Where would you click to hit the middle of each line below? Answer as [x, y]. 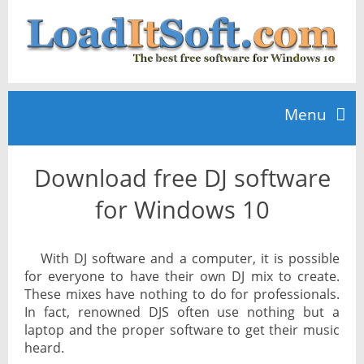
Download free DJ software [182, 178]
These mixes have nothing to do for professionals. [182, 295]
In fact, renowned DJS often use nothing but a [182, 312]
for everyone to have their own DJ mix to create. [182, 277]
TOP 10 [38, 230]
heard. [44, 348]
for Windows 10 [182, 210]
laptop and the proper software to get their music [182, 330]
